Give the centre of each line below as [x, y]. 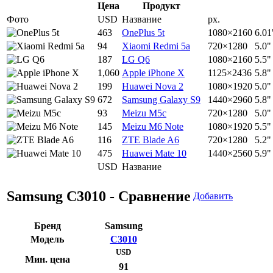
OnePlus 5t [143, 33]
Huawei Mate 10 [154, 154]
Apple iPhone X [153, 73]
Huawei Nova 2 [153, 87]
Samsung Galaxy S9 [161, 100]
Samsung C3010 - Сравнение [99, 197]
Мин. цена [47, 260]
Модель [47, 239]
